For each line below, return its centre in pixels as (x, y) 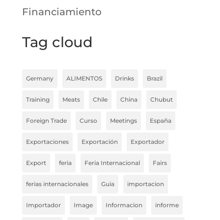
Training (38, 100)
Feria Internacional (112, 163)
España (160, 121)
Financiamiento (62, 12)
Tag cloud (57, 42)
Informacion (124, 205)
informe (167, 205)
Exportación (99, 142)
